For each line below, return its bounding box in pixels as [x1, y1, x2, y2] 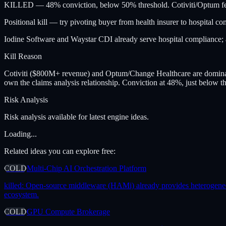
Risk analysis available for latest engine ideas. [4, 112, 149, 121]
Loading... [4, 129, 37, 138]
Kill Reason [4, 51, 42, 61]
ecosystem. [4, 190, 39, 199]
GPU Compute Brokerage [27, 207, 110, 216]
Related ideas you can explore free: [4, 146, 116, 155]
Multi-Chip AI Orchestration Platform [27, 163, 146, 173]
